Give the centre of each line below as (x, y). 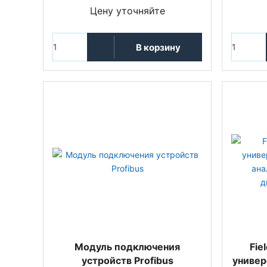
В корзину (158, 47)
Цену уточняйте (127, 11)
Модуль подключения (127, 247)
